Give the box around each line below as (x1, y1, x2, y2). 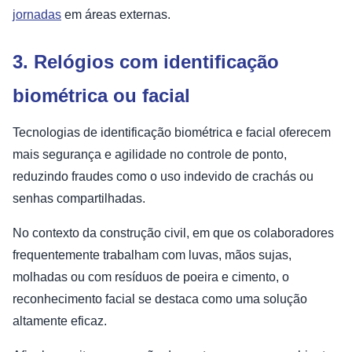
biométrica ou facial (13, 84, 190, 106)
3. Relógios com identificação (13, 50, 279, 72)
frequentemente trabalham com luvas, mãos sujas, (13, 247, 291, 262)
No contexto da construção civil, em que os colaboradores (13, 225, 334, 240)
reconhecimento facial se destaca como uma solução (13, 291, 307, 306)
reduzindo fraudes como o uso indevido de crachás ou (13, 169, 313, 183)
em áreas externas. (61, 7, 170, 21)
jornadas (13, 7, 61, 21)
